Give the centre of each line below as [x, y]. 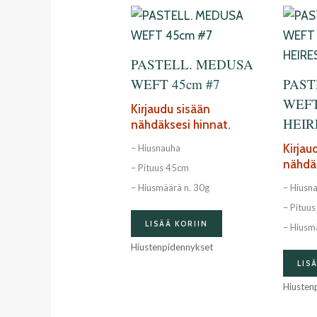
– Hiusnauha [156, 148]
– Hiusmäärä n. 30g [171, 188]
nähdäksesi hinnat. [181, 124]
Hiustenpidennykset [172, 247]
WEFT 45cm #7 [176, 84]
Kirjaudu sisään [171, 109]
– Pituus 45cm [160, 168]
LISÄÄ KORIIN [177, 223]
